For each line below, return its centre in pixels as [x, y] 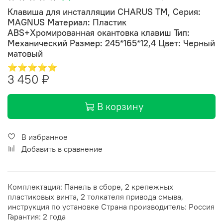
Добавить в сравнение [62, 149]
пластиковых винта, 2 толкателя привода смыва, [95, 196]
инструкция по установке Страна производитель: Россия [111, 206]
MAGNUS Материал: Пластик [67, 22]
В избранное [45, 137]
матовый [25, 53]
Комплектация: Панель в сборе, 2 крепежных [90, 186]
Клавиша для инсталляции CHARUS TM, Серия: [104, 11]
